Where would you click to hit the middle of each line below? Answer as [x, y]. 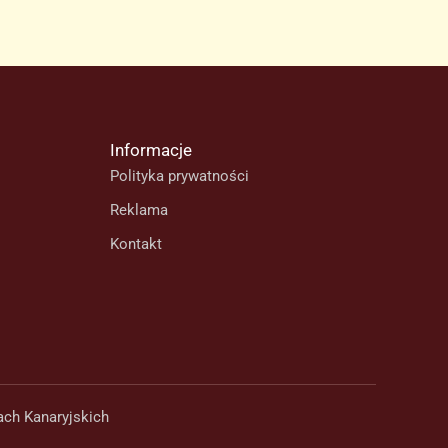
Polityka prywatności [179, 176]
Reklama [139, 210]
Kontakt [136, 244]
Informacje [151, 150]
